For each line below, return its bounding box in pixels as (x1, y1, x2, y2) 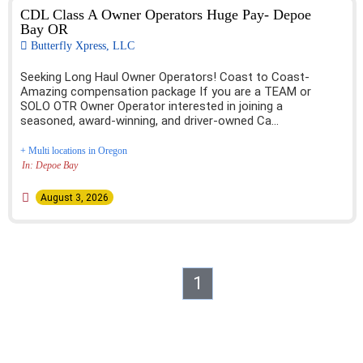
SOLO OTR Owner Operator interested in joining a (20, 98, 283, 113)
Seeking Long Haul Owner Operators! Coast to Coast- (20, 69, 310, 84)
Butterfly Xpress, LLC (31, 38, 135, 52)
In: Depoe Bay (22, 159, 79, 171)
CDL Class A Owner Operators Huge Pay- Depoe (20, 6, 311, 23)
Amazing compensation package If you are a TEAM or (20, 83, 311, 99)
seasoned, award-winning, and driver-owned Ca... (20, 113, 279, 128)
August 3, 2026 (40, 192, 109, 204)
